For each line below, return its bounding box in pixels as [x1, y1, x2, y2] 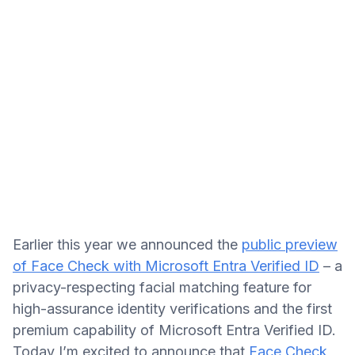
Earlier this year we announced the [13, 236, 242, 253]
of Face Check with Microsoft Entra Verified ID [13, 258, 319, 274]
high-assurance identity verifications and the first [13, 300, 332, 317]
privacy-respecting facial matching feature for [13, 279, 311, 296]
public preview [242, 236, 338, 253]
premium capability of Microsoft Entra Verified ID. [13, 322, 336, 338]
